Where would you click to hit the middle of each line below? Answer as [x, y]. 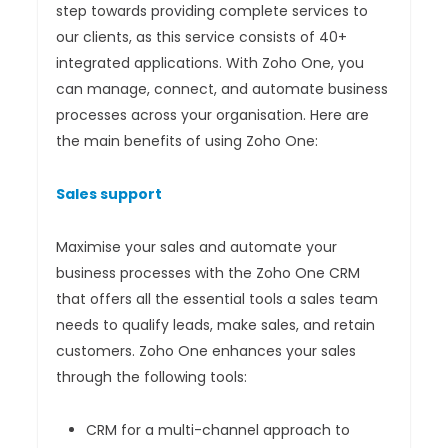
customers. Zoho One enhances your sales [206, 351]
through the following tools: [152, 377]
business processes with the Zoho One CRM [208, 273]
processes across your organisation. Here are [213, 115]
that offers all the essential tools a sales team [217, 299]
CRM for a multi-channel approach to [218, 430]
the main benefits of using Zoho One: [187, 141]
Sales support [109, 194]
